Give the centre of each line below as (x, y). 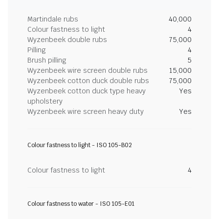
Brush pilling (47, 60)
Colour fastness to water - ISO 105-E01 (81, 204)
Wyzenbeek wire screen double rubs (88, 70)
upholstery (45, 101)
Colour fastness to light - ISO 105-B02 (80, 145)
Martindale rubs (53, 19)
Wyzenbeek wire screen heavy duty (86, 111)
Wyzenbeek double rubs (67, 40)
